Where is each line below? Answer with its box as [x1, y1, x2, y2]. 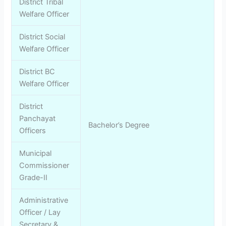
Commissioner [19, 160, 70, 170]
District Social [19, 32, 66, 41]
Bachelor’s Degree [88, 120, 150, 130]
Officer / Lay [19, 207, 61, 217]
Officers [19, 126, 46, 135]
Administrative [19, 195, 69, 205]
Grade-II [19, 173, 48, 182]
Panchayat [19, 114, 56, 123]
